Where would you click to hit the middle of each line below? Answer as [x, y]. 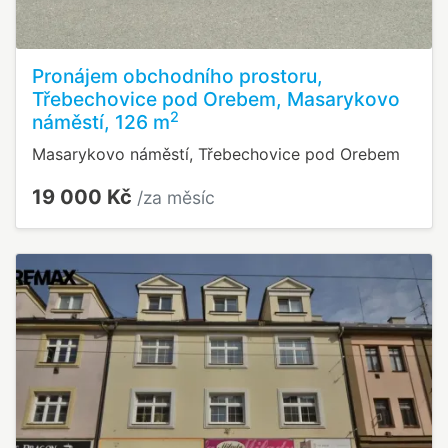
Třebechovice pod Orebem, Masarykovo [216, 99]
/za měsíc [176, 198]
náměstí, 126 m [101, 122]
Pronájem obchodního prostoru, [177, 76]
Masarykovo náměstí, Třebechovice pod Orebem [216, 154]
